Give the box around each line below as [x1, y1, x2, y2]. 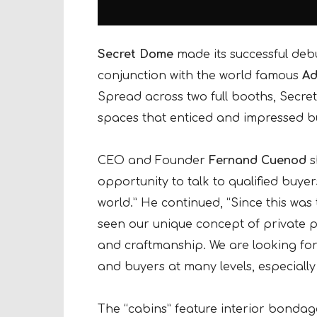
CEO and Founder [98, 154, 209, 167]
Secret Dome [98, 47, 173, 61]
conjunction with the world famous [98, 69, 302, 82]
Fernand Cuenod [209, 154, 306, 167]
